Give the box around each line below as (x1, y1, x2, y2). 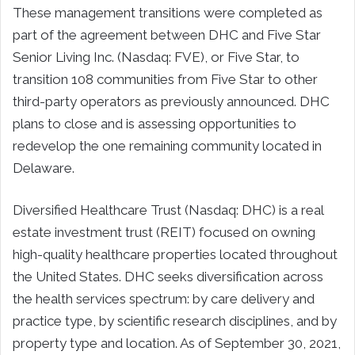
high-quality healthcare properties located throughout (13, 246, 338, 262)
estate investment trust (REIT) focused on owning (13, 223, 315, 240)
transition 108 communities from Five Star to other (13, 71, 318, 87)
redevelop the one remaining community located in (13, 137, 322, 154)
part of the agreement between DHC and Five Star (13, 26, 321, 43)
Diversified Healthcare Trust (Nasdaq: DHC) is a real (13, 201, 323, 218)
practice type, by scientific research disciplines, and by (13, 312, 337, 329)
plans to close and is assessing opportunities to (13, 115, 296, 132)
